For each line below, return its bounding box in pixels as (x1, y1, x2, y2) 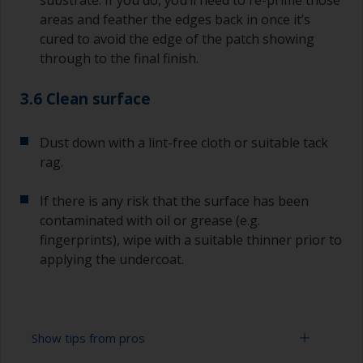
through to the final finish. (40, 49, 199, 68)
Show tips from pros (32, 330, 145, 347)
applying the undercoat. (40, 250, 184, 269)
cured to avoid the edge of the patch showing (40, 30, 314, 49)
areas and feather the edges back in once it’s (40, 11, 310, 29)
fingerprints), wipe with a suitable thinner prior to (40, 231, 342, 250)
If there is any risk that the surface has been (40, 192, 309, 211)
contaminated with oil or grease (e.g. (40, 211, 260, 230)
